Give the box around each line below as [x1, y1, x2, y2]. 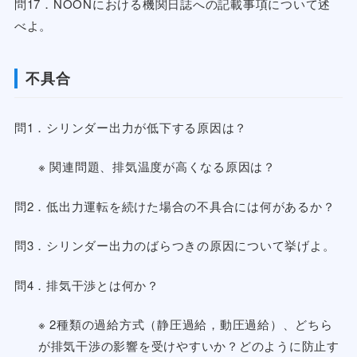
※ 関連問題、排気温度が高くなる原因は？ [37, 158, 276, 175]
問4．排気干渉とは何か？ [14, 276, 159, 293]
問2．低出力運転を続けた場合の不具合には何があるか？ [14, 197, 335, 214]
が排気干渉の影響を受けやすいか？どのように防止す [37, 337, 339, 355]
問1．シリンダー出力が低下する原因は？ [14, 118, 248, 135]
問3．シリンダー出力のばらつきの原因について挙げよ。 [14, 237, 335, 254]
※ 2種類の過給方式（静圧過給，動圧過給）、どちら [37, 316, 333, 333]
